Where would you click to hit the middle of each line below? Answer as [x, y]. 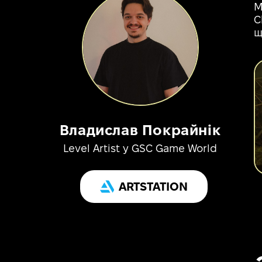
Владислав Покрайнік [140, 132]
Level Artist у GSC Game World [140, 150]
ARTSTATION [153, 188]
